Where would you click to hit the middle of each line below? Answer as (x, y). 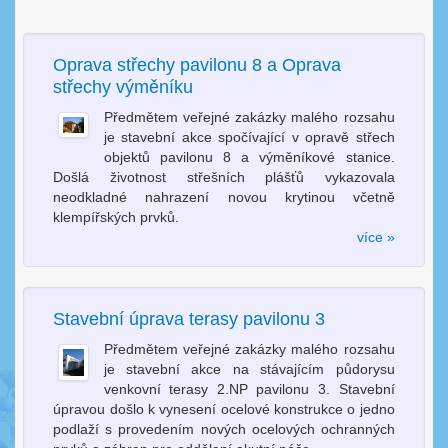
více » (375, 237)
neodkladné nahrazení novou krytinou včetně (224, 197)
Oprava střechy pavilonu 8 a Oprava (197, 65)
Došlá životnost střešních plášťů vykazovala (224, 177)
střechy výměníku (123, 87)
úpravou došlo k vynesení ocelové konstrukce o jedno (224, 409)
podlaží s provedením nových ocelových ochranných (224, 429)
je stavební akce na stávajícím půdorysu (249, 369)
